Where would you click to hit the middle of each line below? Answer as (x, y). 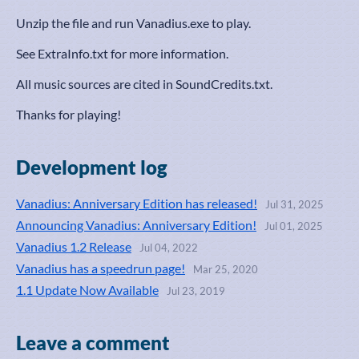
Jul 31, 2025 (294, 205)
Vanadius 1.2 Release (74, 246)
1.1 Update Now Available (87, 289)
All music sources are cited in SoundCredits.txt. (144, 83)
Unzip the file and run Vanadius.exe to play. (133, 22)
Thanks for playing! (69, 114)
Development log (92, 167)
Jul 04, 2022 (169, 248)
